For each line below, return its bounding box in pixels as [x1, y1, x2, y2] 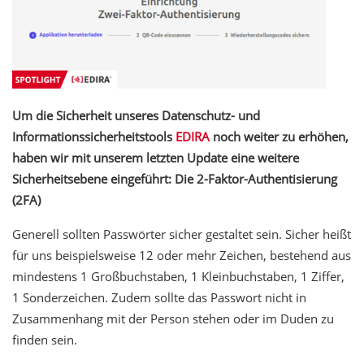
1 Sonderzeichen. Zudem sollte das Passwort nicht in [12, 289, 306, 306]
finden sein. [12, 331, 77, 349]
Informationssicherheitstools [12, 128, 175, 145]
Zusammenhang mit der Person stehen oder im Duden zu [12, 310, 334, 327]
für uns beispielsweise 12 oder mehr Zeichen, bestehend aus [12, 247, 351, 264]
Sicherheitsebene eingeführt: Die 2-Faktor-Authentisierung [12, 171, 337, 188]
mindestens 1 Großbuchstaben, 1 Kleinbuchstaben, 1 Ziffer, [12, 268, 344, 285]
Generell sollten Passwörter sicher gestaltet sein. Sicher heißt [12, 226, 351, 243]
